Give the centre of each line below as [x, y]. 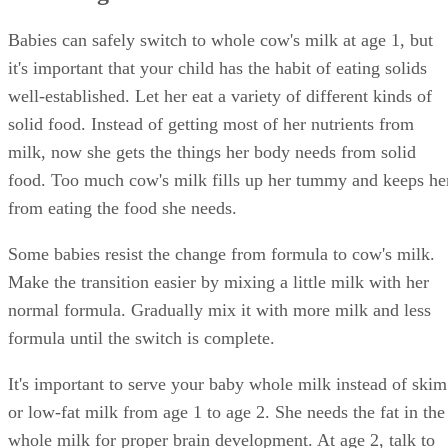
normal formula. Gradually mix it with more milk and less [219, 309]
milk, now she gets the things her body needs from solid [212, 151]
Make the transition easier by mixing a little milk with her [218, 281]
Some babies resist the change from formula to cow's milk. [221, 253]
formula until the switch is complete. [141, 337]
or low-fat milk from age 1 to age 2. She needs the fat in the [226, 411]
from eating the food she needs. [122, 207]
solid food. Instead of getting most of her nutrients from [211, 123]
